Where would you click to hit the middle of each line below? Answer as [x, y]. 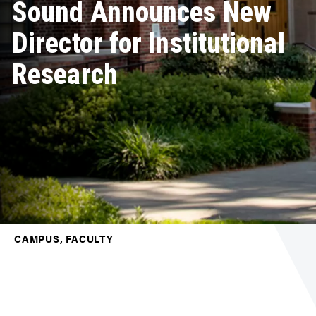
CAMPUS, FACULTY [64, 238]
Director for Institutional [148, 43]
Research [65, 74]
